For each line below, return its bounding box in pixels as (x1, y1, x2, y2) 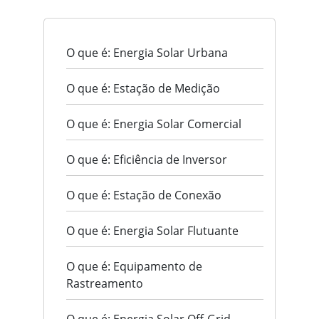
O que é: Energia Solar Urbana (66, 45, 228, 61)
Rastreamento (66, 276, 143, 292)
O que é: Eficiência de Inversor (66, 152, 227, 168)
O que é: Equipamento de (66, 258, 202, 275)
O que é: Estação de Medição (66, 80, 220, 97)
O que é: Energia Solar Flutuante (66, 223, 239, 239)
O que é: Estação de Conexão (66, 187, 221, 204)
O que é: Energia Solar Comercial (66, 116, 241, 132)
